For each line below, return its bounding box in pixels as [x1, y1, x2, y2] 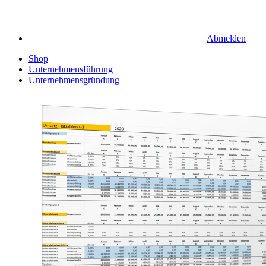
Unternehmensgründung [28, 75, 119, 85]
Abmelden [207, 33, 246, 43]
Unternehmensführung [28, 64, 113, 74]
